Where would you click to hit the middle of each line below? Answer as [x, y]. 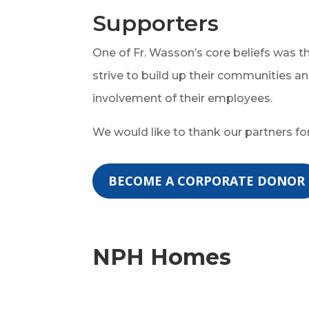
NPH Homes [162, 257]
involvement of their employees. [183, 98]
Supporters [156, 23]
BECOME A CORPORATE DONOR [207, 181]
